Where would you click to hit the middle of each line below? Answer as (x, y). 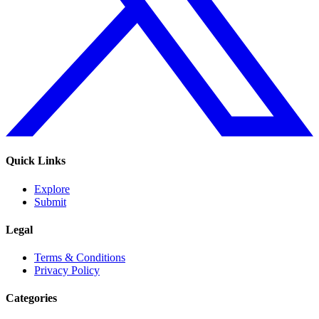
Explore (52, 189)
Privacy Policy (67, 271)
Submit (50, 202)
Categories (31, 298)
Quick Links (36, 161)
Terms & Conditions (80, 258)
